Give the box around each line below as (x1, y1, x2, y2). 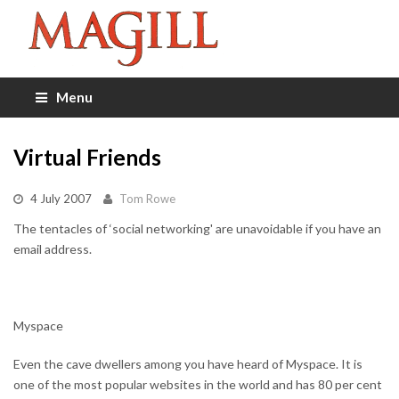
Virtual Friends (13, 143, 161, 170)
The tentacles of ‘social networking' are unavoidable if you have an (13, 220, 381, 236)
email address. (13, 240, 92, 256)
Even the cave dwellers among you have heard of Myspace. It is (13, 355, 362, 371)
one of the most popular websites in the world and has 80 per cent (13, 376, 382, 392)
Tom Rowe (119, 191, 175, 206)
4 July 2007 (30, 191, 92, 206)
